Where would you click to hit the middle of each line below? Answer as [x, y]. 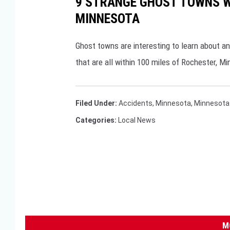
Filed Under [95, 103]
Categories [95, 120]
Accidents [136, 103]
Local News [137, 120]
